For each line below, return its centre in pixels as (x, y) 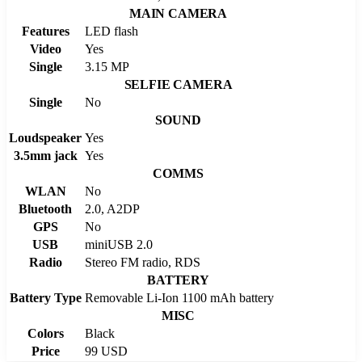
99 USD (106, 351)
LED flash (112, 31)
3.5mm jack (45, 155)
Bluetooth (45, 208)
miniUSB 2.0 (119, 244)
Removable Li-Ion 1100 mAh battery (179, 297)
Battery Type (45, 297)
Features (45, 31)
